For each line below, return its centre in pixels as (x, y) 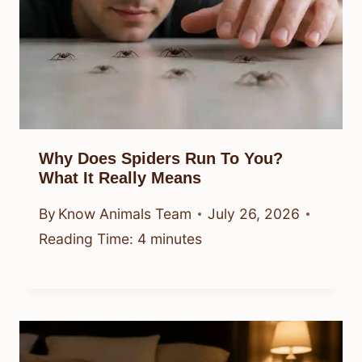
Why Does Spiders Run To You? (161, 158)
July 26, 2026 (254, 214)
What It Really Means (120, 177)
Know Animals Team (125, 214)
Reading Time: (86, 239)
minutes (176, 239)
